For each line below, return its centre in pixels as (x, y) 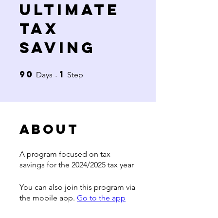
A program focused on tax (65, 154)
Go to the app (101, 198)
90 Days (62, 72)
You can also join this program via (77, 187)
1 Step (91, 72)
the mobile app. (47, 198)
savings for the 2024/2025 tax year (77, 164)
